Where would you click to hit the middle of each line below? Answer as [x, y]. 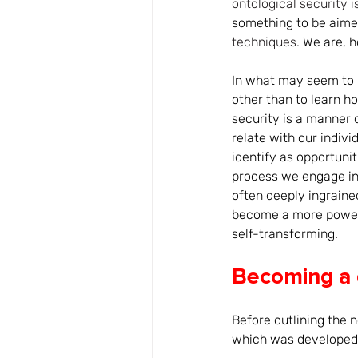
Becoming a [291, 276]
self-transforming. [285, 234]
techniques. [266, 42]
